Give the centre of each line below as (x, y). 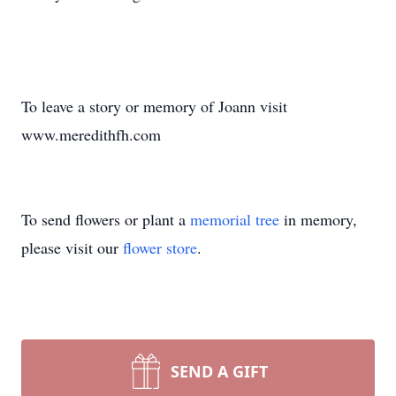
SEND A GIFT (219, 371)
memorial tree (235, 219)
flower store (160, 247)
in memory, (318, 219)
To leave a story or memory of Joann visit (154, 106)
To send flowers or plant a (106, 219)
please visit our (72, 247)
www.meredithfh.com (91, 134)
